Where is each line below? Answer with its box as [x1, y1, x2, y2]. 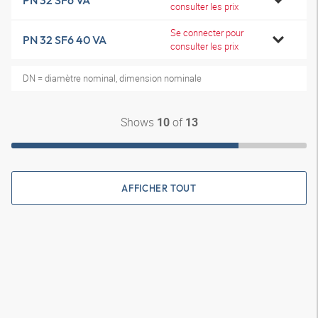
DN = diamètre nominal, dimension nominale [23, 72, 202, 84]
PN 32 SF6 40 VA [23, 33, 106, 47]
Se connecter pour [170, 26, 243, 39]
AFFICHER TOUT [121, 182, 197, 194]
